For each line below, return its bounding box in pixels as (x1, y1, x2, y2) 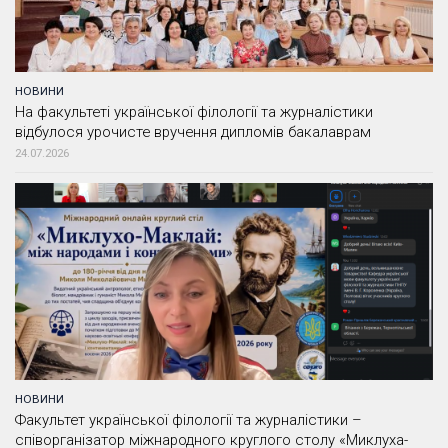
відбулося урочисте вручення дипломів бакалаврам (15, 122, 371, 141)
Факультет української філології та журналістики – (15, 410, 362, 429)
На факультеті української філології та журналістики (15, 102, 373, 121)
